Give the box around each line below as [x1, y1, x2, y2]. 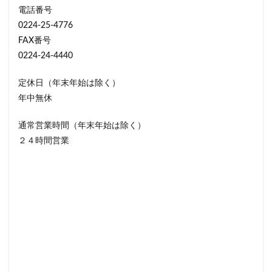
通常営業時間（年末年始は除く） [18, 121, 146, 131]
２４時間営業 [18, 137, 69, 146]
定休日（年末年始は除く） [18, 79, 120, 88]
